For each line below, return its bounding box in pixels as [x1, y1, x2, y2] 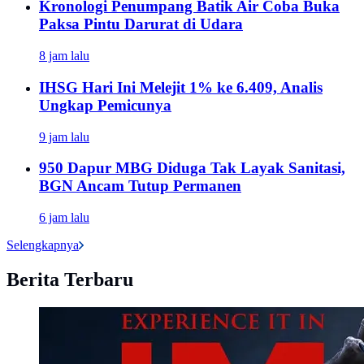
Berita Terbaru [6, 268, 133, 290]
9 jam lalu [39, 129, 89, 144]
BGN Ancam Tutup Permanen [39, 177, 241, 195]
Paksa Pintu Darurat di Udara [39, 15, 243, 33]
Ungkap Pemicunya [39, 96, 171, 114]
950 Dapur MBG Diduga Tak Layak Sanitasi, [39, 159, 345, 177]
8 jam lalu [39, 49, 89, 63]
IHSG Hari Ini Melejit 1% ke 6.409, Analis [39, 78, 323, 96]
